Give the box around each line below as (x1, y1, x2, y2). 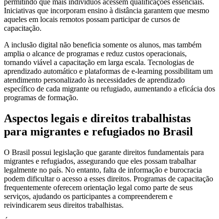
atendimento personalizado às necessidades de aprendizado (4, 76, 185, 85)
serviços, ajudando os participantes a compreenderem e (4, 192, 173, 201)
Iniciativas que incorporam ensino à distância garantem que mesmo (4, 6, 209, 15)
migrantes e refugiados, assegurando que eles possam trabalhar (4, 157, 196, 166)
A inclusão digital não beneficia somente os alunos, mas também (4, 41, 201, 49)
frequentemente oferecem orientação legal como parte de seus (4, 183, 193, 192)
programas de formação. (4, 93, 78, 102)
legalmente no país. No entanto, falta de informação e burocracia (4, 166, 202, 175)
